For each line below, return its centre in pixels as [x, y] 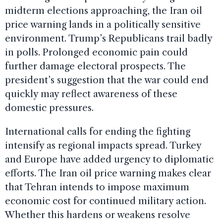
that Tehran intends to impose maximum [97, 187]
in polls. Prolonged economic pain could [96, 52]
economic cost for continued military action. [106, 201]
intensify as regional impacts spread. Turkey [103, 145]
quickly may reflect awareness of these [91, 94]
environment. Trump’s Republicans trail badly [109, 38]
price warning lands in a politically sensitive [103, 24]
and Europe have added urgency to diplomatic [109, 159]
